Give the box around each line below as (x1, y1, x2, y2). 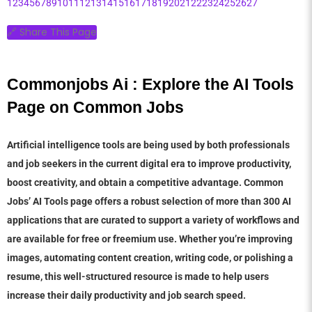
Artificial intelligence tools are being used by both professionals (7, 139, 290, 151)
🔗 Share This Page (7, 25, 97, 39)
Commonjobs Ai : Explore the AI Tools (7, 75, 294, 93)
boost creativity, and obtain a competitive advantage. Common (7, 177, 283, 189)
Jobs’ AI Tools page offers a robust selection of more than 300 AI (7, 196, 291, 208)
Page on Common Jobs (7, 98, 184, 116)
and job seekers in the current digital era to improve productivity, (7, 158, 291, 170)
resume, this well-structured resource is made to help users (7, 271, 269, 283)
